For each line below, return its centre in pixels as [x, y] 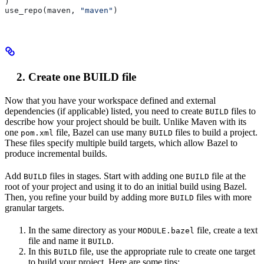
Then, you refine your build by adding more [88, 197]
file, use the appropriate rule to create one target [166, 252]
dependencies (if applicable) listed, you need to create [105, 111]
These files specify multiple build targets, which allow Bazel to [121, 143]
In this [41, 252]
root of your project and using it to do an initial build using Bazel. [126, 187]
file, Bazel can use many [101, 133]
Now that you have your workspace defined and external [110, 101]
